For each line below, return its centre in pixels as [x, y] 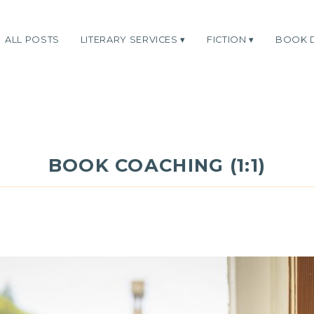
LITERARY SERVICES [129, 39]
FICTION [227, 39]
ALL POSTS [32, 39]
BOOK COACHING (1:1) [157, 165]
